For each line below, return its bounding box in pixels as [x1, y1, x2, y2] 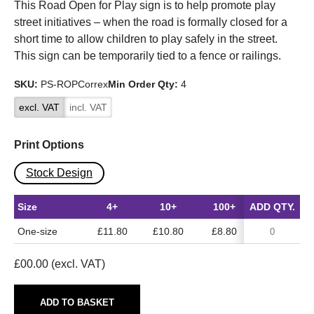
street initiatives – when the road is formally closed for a [14, 16, 287, 29]
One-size [18, 226, 57, 238]
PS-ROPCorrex [41, 78, 108, 90]
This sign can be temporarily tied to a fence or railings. [14, 50, 281, 62]
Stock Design [26, 167, 93, 179]
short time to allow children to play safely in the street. [14, 33, 278, 46]
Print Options [14, 139, 84, 151]
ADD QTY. [249, 201, 295, 213]
